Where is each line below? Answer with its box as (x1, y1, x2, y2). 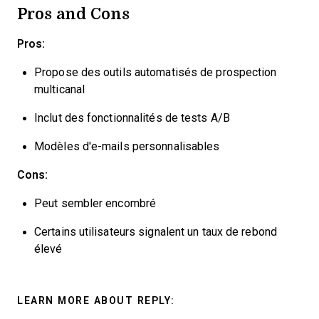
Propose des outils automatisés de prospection (34, 66, 277, 78)
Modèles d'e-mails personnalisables (34, 140, 220, 152)
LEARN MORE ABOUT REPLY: (17, 295, 175, 306)
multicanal (34, 83, 85, 95)
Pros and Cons (17, 1, 130, 25)
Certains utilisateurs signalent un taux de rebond (34, 226, 277, 238)
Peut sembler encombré (34, 197, 157, 209)
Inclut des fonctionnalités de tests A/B (34, 112, 230, 124)
